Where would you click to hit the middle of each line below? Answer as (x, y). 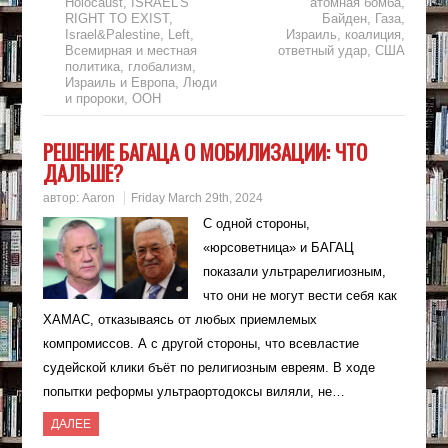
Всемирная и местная (130, 51)
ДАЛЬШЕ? (82, 173)
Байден (345, 19)
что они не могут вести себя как (299, 296)
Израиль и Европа (119, 83)
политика (92, 67)
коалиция (373, 35)
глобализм (159, 67)
